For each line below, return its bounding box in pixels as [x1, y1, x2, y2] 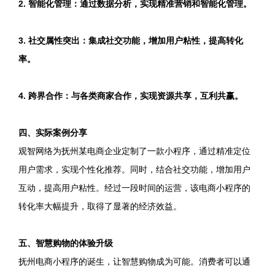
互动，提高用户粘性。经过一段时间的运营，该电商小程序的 [18, 183, 250, 193]
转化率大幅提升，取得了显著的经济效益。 [18, 201, 182, 211]
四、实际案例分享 [18, 128, 87, 137]
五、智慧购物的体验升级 [18, 238, 113, 248]
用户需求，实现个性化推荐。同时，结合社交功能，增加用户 [18, 165, 250, 174]
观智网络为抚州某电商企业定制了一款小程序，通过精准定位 [18, 146, 250, 156]
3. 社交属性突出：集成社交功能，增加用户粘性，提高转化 [18, 36, 243, 45]
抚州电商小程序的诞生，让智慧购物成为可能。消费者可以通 [18, 257, 250, 266]
